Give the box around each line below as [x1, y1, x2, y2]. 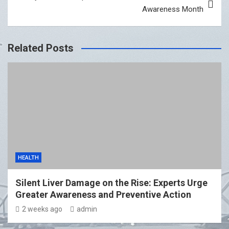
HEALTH [18, 154, 39, 162]
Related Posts [8, 42, 74, 55]
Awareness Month [142, 5, 203, 14]
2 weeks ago [22, 205, 62, 214]
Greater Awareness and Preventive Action [15, 189, 191, 200]
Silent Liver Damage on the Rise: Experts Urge [15, 177, 208, 189]
